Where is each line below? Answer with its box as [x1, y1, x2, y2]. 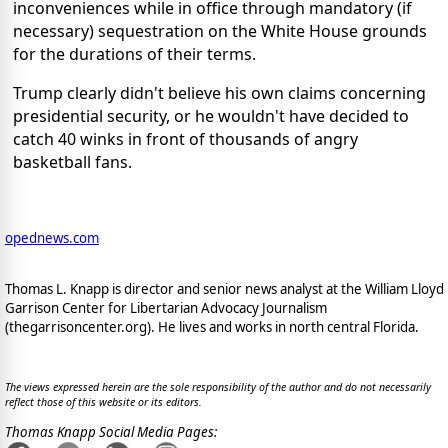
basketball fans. [13, 150, 132, 173]
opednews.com [5, 228, 99, 247]
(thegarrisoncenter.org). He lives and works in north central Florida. [5, 317, 419, 336]
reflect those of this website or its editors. [5, 394, 202, 409]
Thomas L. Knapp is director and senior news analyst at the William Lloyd [5, 279, 444, 298]
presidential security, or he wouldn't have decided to [13, 104, 409, 127]
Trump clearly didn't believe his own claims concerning [13, 81, 426, 104]
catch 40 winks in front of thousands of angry [13, 127, 358, 150]
